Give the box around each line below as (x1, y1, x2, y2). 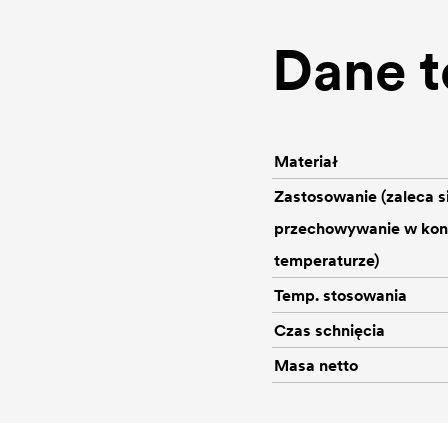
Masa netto (274, 355, 358, 375)
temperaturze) (274, 250, 379, 270)
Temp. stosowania (274, 285, 407, 305)
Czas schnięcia (274, 320, 385, 340)
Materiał (274, 151, 338, 171)
